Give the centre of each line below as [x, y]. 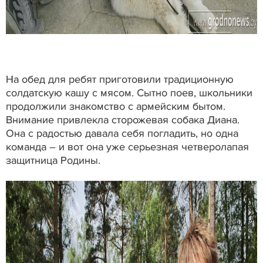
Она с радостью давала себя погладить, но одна [122, 134]
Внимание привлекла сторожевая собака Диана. [123, 120]
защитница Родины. [53, 161]
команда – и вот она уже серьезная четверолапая [127, 147]
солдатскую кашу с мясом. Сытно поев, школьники [129, 93]
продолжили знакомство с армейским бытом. [116, 107]
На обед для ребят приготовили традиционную [120, 80]
